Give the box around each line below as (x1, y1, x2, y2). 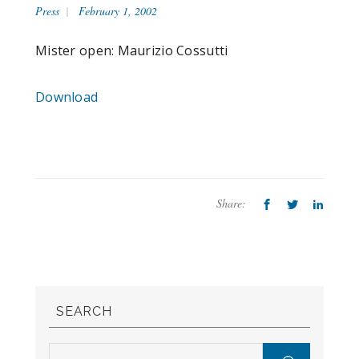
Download (35, 87, 99, 106)
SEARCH (56, 303, 112, 319)
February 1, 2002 (79, 2, 157, 18)
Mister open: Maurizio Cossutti (35, 41, 228, 59)
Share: (216, 195, 246, 211)
